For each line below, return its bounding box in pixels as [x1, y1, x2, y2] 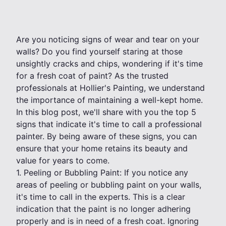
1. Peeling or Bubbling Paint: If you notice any [16, 167, 188, 178]
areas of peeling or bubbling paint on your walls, [16, 180, 201, 190]
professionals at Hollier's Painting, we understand [16, 83, 205, 93]
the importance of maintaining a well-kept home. [16, 95, 203, 105]
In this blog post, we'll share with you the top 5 [16, 107, 196, 118]
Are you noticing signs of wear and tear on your [16, 34, 199, 45]
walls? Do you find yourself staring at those [16, 46, 183, 57]
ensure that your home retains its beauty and [16, 143, 188, 154]
